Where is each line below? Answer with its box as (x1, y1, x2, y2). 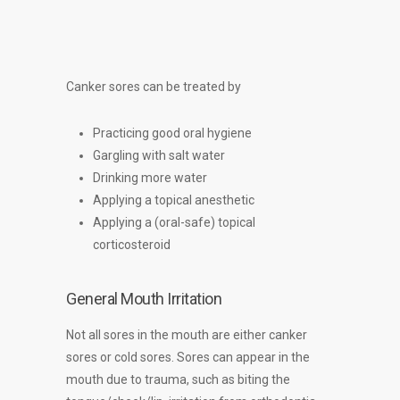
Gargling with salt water (93, 148, 225, 162)
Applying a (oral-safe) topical (93, 215, 255, 229)
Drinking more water (93, 171, 207, 185)
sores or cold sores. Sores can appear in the (66, 350, 310, 364)
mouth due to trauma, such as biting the (66, 372, 290, 387)
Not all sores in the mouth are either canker (66, 328, 307, 342)
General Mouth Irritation (66, 289, 221, 308)
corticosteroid (93, 237, 171, 252)
